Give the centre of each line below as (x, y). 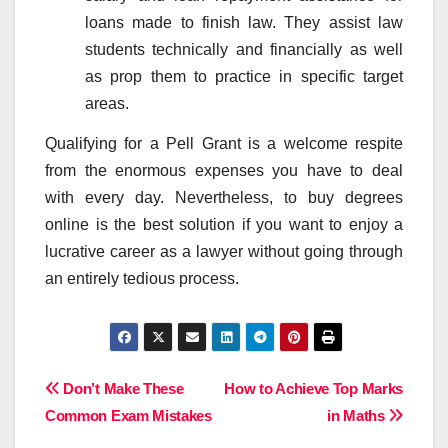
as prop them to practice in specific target (244, 77)
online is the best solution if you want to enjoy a (224, 225)
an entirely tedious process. (142, 279)
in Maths (358, 416)
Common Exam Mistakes (128, 416)
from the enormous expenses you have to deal (224, 171)
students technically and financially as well (244, 50)
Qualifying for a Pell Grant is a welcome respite (224, 144)
